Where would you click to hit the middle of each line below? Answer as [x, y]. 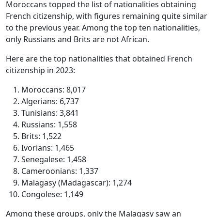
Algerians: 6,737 [50, 101]
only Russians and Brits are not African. [77, 39]
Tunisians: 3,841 [50, 113]
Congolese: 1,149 [52, 194]
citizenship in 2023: [40, 70]
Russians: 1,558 [49, 125]
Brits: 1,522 [41, 136]
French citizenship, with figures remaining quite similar [107, 16]
